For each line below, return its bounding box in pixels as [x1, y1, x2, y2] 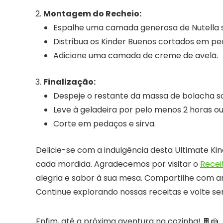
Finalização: [43, 76, 96, 88]
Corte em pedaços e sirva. [53, 118, 156, 130]
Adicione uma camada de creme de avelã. [53, 50, 218, 62]
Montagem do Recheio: [43, 8, 141, 20]
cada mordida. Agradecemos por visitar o [36, 158, 200, 170]
